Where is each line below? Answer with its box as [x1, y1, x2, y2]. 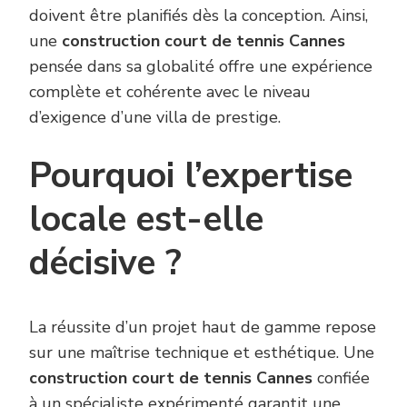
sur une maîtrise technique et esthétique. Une [29, 342, 374, 364]
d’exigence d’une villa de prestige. [29, 105, 281, 128]
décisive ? [29, 238, 182, 287]
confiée [313, 367, 370, 390]
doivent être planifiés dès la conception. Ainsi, [29, 4, 368, 26]
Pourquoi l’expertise [29, 151, 352, 200]
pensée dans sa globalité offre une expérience [29, 55, 372, 77]
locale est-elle [29, 194, 263, 243]
